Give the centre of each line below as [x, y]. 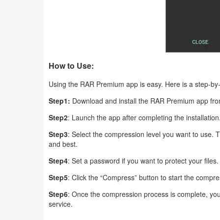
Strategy [29, 147]
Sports [26, 125]
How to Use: [71, 65]
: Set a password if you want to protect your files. [143, 160]
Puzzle [27, 20]
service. [61, 204]
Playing [27, 80]
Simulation [32, 102]
